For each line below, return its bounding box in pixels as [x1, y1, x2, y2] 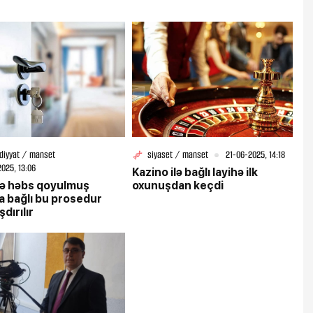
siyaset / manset [147, 148, 208, 162]
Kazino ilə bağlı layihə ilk [131, 166, 258, 180]
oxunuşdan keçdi [131, 179, 224, 193]
